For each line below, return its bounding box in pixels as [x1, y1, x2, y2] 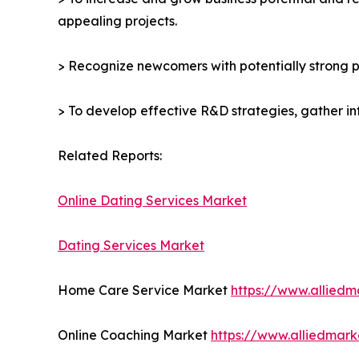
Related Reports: [58, 147, 162, 164]
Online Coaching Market [58, 327, 211, 344]
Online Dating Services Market [58, 192, 247, 209]
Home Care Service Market [58, 282, 231, 299]
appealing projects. [58, 13, 177, 30]
